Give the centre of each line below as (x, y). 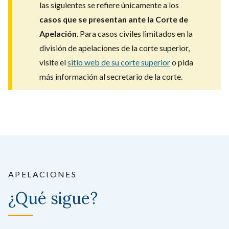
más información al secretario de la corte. (112, 76)
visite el (53, 62)
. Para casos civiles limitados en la (135, 33)
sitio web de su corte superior (119, 62)
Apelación (58, 33)
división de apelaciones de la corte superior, (114, 48)
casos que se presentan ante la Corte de (114, 19)
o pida (182, 62)
